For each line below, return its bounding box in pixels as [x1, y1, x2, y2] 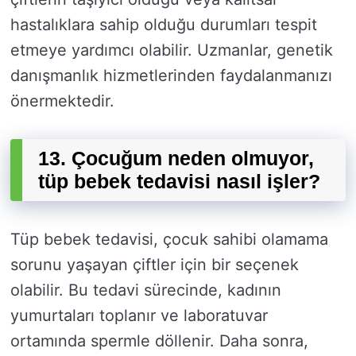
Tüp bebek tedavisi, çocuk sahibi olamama [10, 230, 328, 250]
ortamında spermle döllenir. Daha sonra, [10, 331, 308, 351]
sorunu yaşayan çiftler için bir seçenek [10, 255, 299, 275]
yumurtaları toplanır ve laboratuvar [10, 306, 268, 326]
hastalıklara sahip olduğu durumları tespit [10, 15, 317, 35]
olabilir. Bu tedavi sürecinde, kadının [10, 281, 281, 300]
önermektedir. [10, 91, 114, 111]
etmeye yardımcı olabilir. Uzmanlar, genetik [10, 41, 333, 60]
